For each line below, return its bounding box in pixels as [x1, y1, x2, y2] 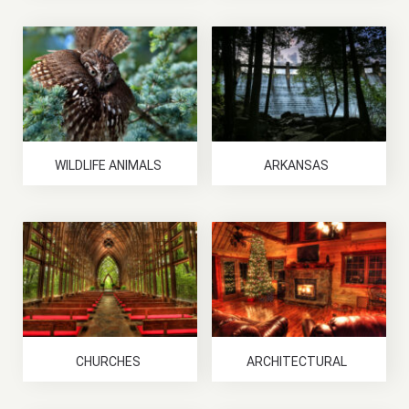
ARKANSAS [264, 158, 330, 173]
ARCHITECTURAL [246, 353, 347, 369]
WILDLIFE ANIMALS [54, 158, 162, 173]
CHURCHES [75, 353, 141, 369]
